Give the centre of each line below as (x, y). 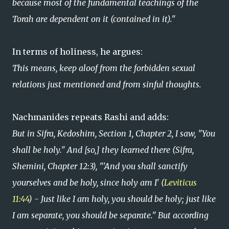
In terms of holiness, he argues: (77, 52)
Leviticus (180, 182)
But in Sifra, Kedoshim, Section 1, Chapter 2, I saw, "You (114, 133)
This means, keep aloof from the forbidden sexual (104, 68)
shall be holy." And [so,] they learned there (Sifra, (103, 150)
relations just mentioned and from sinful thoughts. (107, 84)
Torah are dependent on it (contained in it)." (94, 19)
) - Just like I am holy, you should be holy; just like (122, 199)
